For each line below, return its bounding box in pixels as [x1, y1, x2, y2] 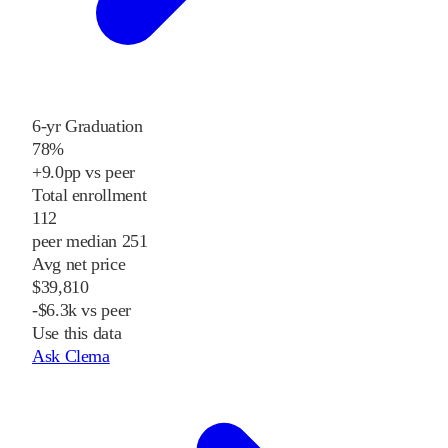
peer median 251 [32, 231, 148, 252]
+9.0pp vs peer [32, 162, 135, 183]
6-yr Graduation [32, 116, 143, 137]
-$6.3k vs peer [32, 300, 131, 321]
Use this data [32, 323, 122, 344]
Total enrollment [32, 185, 147, 206]
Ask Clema [32, 346, 110, 367]
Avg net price [32, 254, 126, 275]
